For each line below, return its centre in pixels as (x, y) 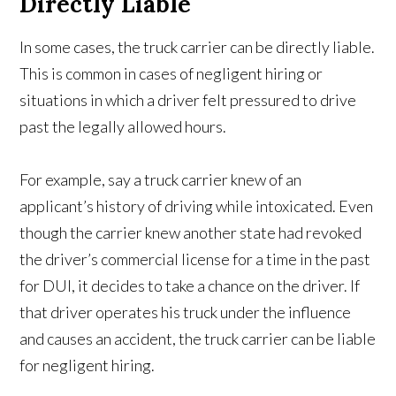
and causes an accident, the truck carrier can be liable (198, 339)
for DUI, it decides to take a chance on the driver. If (190, 286)
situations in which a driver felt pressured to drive (188, 100)
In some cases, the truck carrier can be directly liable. (198, 47)
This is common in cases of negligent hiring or (171, 73)
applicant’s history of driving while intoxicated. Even (197, 206)
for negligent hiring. (88, 365)
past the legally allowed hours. (123, 126)
